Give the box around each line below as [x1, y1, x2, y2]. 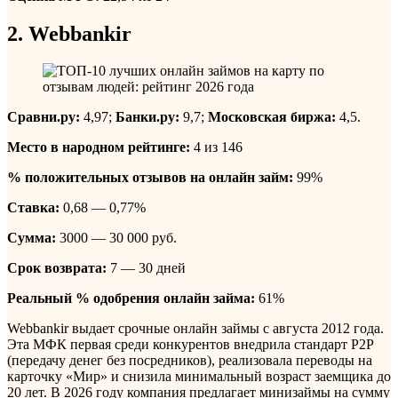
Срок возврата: [7, 260, 107, 276]
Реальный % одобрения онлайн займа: [7, 291, 255, 306]
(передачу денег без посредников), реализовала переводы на [7, 353, 372, 369]
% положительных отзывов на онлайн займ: [7, 170, 293, 186]
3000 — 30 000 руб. [56, 230, 177, 246]
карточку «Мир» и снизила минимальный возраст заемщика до [7, 369, 391, 385]
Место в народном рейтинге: [7, 139, 190, 155]
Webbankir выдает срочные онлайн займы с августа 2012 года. [7, 321, 384, 337]
